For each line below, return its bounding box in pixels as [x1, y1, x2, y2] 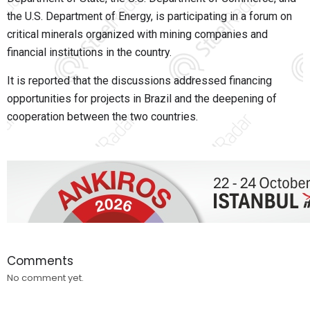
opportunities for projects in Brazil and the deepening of [7, 92, 277, 106]
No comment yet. [7, 271, 84, 285]
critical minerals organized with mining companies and [7, 28, 268, 42]
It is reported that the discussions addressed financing [7, 74, 272, 88]
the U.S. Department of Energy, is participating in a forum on [7, 10, 292, 24]
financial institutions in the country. [7, 46, 172, 60]
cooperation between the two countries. [7, 110, 198, 124]
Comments [7, 253, 73, 270]
